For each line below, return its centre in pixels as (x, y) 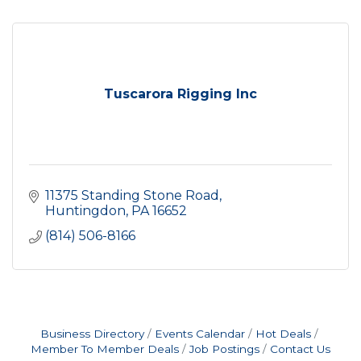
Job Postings (224, 349)
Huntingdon (85, 211)
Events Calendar (199, 334)
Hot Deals (283, 334)
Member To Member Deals (105, 349)
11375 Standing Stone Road (132, 195)
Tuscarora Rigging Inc (180, 94)
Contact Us (300, 349)
